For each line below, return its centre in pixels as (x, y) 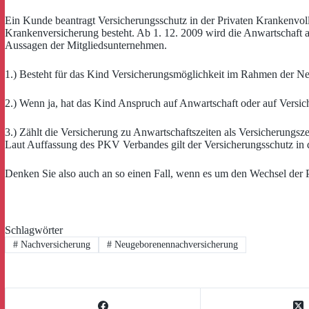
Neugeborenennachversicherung (175, 245)
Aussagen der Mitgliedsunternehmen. (86, 45)
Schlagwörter (34, 230)
